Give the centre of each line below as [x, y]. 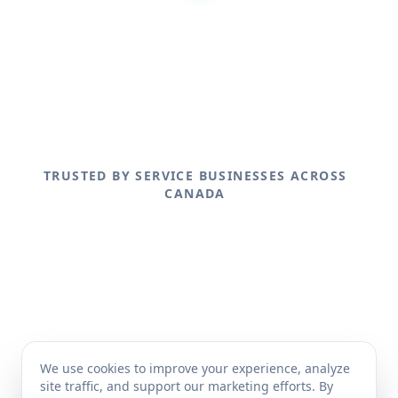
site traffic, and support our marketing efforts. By [187, 386]
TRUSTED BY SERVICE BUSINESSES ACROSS [195, 175]
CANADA [195, 193]
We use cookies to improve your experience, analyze [195, 368]
